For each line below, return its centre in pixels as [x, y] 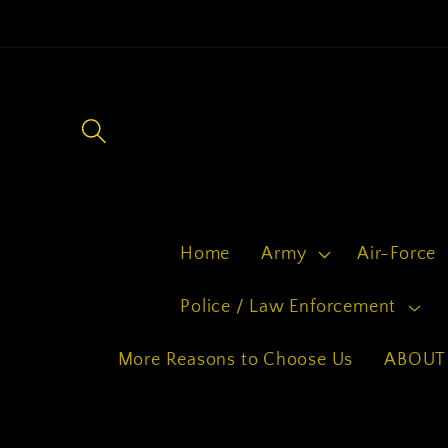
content [75, 40]
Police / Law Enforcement [288, 307]
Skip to [72, 18]
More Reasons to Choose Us [235, 360]
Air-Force [397, 254]
